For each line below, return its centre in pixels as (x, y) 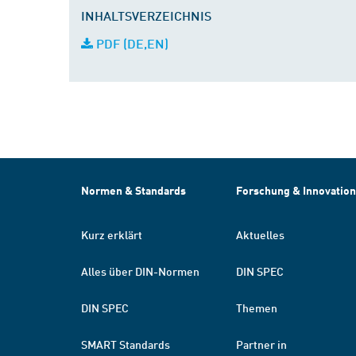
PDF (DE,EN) (131, 43)
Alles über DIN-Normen (140, 271)
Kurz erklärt (112, 234)
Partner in (261, 344)
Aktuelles (260, 234)
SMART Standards (126, 344)
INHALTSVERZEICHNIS (146, 15)
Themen (257, 308)
